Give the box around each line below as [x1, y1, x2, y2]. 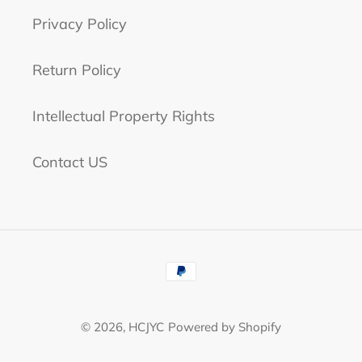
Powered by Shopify [168, 318, 281, 335]
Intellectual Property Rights [32, 106, 215, 125]
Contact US [32, 152, 107, 171]
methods [180, 276, 239, 296]
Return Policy [32, 60, 121, 79]
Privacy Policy [32, 14, 127, 33]
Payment [180, 255, 242, 274]
